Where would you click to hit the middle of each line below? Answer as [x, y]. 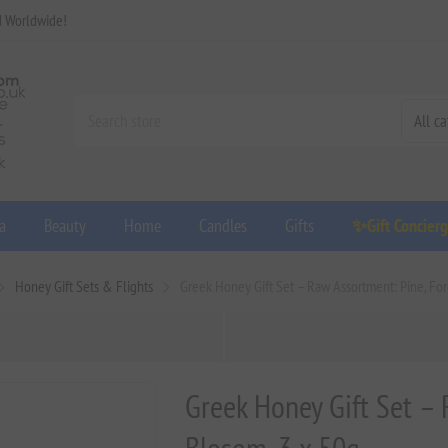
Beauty [64, 225]
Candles [222, 225]
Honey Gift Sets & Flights [84, 286]
